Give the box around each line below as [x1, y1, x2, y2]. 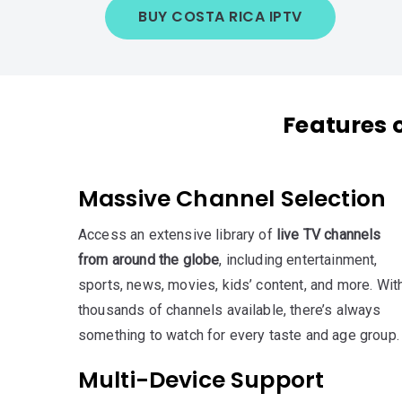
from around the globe [78, 251, 220, 268]
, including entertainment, [219, 251, 378, 268]
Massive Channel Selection [78, 183, 386, 214]
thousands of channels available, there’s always [78, 301, 381, 319]
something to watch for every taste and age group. [78, 327, 399, 344]
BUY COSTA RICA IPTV [138, 6, 302, 27]
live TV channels [275, 226, 381, 243]
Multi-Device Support [78, 364, 325, 396]
